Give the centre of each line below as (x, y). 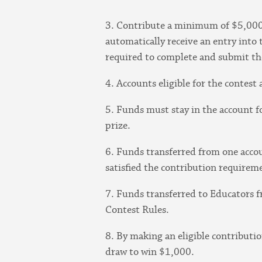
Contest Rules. (137, 210)
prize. (118, 125)
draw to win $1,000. (150, 252)
